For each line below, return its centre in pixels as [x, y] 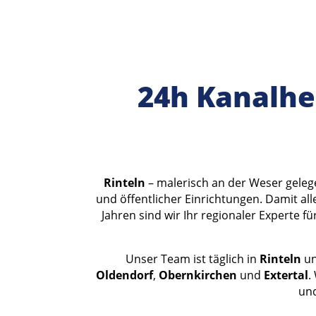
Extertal [286, 275]
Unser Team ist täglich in [193, 259]
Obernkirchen [198, 275]
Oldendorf [124, 275]
